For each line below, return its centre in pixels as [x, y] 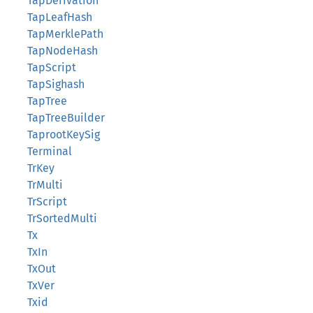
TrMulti [45, 185]
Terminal [50, 151]
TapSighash [56, 84]
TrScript [47, 202]
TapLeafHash [60, 17]
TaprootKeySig [64, 134]
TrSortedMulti [62, 218]
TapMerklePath [65, 34]
